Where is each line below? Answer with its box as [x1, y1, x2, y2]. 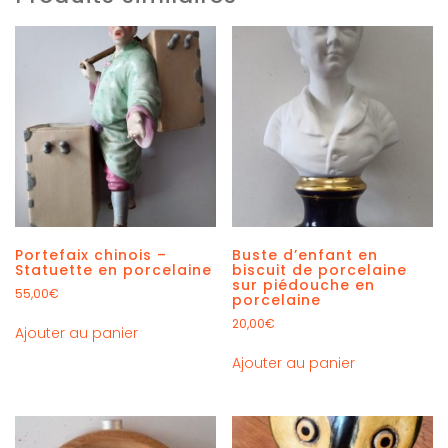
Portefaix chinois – [15, 244, 167, 265]
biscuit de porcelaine [232, 259, 408, 280]
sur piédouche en [232, 274, 376, 295]
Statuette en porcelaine [15, 259, 212, 280]
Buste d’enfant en [232, 244, 379, 265]
